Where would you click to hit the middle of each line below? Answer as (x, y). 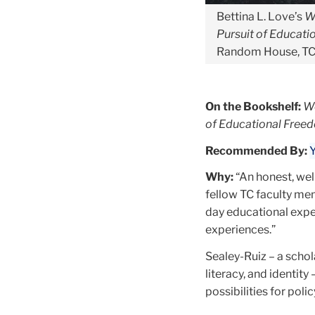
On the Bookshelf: (253, 107)
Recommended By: (256, 150)
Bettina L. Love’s (261, 17)
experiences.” (240, 230)
